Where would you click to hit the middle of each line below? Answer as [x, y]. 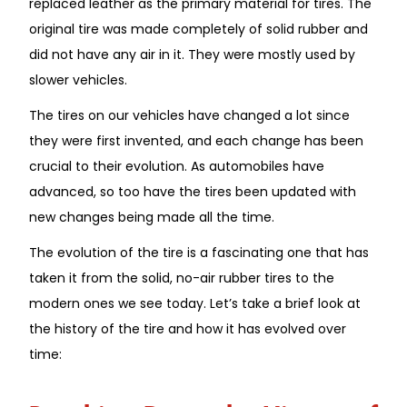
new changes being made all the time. [152, 217]
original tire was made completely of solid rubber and [199, 29]
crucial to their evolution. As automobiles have [177, 166]
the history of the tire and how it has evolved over [188, 328]
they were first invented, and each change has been [196, 140]
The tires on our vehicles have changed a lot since [189, 115]
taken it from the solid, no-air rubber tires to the [182, 278]
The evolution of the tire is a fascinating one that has [199, 252]
